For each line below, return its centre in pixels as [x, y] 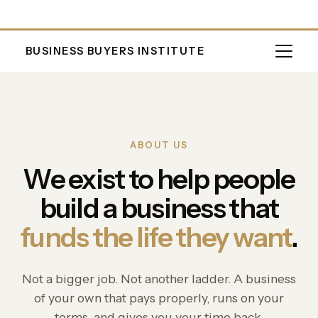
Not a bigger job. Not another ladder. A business [159, 279]
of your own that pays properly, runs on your [159, 298]
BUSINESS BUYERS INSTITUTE [115, 51]
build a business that [159, 208]
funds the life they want [156, 237]
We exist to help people [159, 179]
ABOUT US [159, 145]
